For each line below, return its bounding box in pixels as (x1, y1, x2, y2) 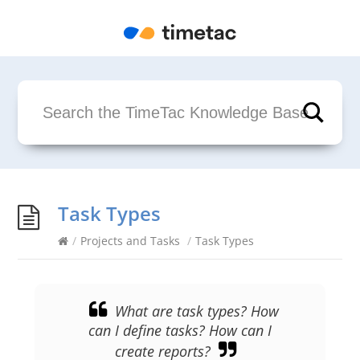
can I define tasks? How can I (88, 321, 272, 341)
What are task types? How (114, 301, 279, 321)
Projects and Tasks (80, 233, 181, 249)
